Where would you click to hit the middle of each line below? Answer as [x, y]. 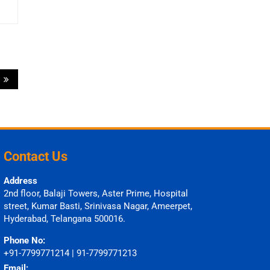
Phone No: [24, 240]
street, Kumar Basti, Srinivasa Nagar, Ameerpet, [98, 206]
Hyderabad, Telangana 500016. [64, 218]
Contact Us [36, 156]
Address [20, 181]
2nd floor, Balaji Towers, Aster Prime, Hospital [96, 193]
